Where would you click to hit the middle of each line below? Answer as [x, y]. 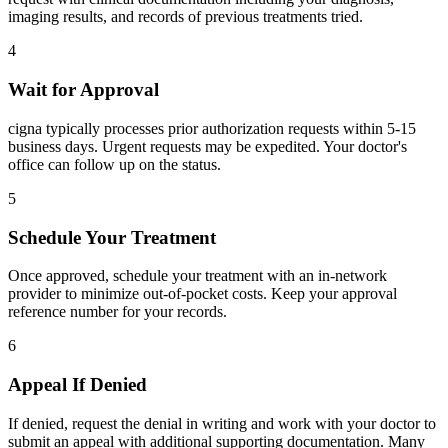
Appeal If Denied [77, 385]
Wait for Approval [83, 90]
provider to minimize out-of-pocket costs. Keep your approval [202, 294]
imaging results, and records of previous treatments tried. [185, 17]
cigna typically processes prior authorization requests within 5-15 [212, 128]
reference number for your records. [117, 312]
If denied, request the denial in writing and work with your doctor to [222, 423]
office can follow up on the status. [114, 164]
